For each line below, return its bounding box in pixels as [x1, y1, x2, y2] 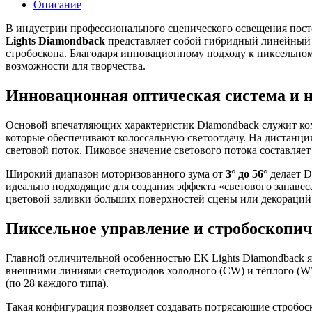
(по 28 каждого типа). [6, 276, 109, 289]
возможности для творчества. [6, 60, 146, 72]
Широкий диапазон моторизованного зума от [6, 167, 226, 180]
